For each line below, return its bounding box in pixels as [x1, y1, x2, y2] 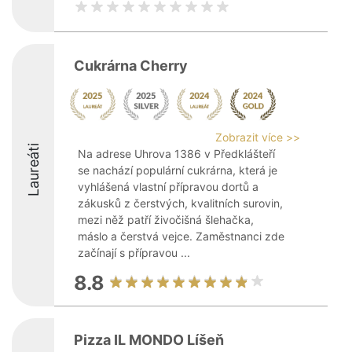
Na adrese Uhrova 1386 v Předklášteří [78, 147, 275, 160]
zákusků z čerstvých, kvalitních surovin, [78, 196, 283, 210]
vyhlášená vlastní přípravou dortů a [78, 180, 258, 193]
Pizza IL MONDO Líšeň [74, 332, 224, 348]
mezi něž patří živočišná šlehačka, [78, 213, 254, 226]
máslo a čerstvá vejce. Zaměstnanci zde [78, 229, 284, 243]
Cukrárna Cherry [74, 57, 188, 74]
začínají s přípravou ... [78, 246, 190, 259]
